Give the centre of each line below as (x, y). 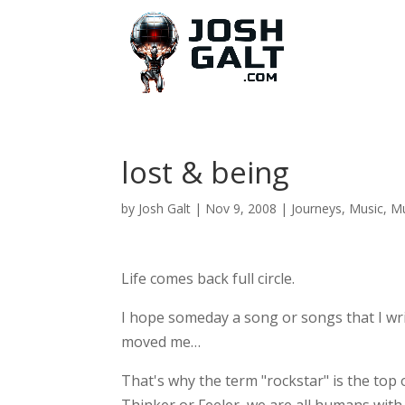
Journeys (317, 208)
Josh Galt (165, 208)
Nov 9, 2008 (241, 208)
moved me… (161, 342)
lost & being (205, 172)
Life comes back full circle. (208, 278)
